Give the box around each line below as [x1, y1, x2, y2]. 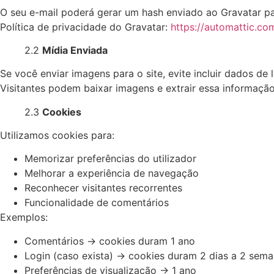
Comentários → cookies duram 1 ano [24, 234, 195, 247]
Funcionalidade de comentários [24, 196, 169, 209]
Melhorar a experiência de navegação [24, 167, 199, 180]
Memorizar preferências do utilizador [24, 152, 196, 165]
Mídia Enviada [42, 43, 108, 56]
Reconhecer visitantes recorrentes [24, 182, 182, 194]
